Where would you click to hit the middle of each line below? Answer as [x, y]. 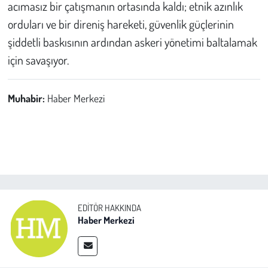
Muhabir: [27, 98]
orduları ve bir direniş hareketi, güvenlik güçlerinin [121, 24]
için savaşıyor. [38, 60]
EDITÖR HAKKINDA [109, 208]
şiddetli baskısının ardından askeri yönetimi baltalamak [132, 42]
